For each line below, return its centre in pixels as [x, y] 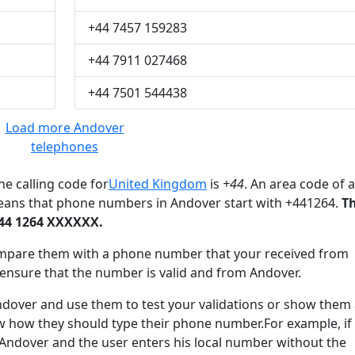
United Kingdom [158, 184]
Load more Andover [65, 128]
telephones [65, 147]
